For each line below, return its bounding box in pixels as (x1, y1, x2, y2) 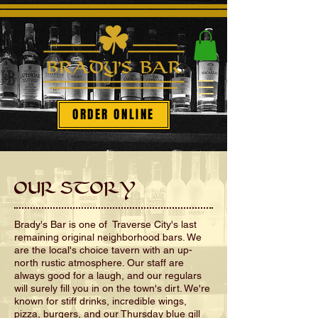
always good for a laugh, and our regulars (14, 269, 202, 281)
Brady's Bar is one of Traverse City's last (14, 218, 197, 230)
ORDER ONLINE (72, 106, 155, 124)
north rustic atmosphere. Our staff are (14, 256, 184, 268)
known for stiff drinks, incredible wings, (14, 295, 187, 307)
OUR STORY (14, 177, 136, 201)
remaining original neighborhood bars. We (14, 231, 202, 243)
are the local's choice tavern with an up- (14, 243, 192, 256)
